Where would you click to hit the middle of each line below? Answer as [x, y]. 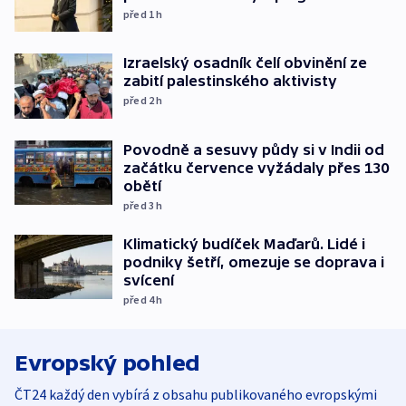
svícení [149, 280]
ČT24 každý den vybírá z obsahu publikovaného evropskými [196, 394]
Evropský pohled [107, 362]
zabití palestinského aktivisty [230, 81]
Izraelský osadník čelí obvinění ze [245, 63]
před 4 [140, 299]
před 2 [140, 101]
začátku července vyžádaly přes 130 [256, 167]
